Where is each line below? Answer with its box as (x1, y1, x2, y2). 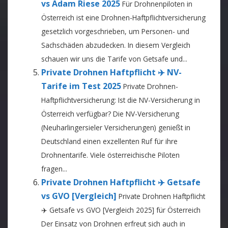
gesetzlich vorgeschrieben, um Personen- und (41, 26, 189, 36)
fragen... (41, 164, 67, 174)
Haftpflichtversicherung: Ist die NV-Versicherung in (41, 95, 200, 105)
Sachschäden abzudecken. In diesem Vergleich (41, 40, 190, 50)
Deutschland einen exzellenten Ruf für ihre (41, 136, 178, 146)
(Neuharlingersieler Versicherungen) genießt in (41, 123, 190, 132)
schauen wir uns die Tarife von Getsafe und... (41, 54, 187, 64)
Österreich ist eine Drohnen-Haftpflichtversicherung (41, 13, 206, 22)
